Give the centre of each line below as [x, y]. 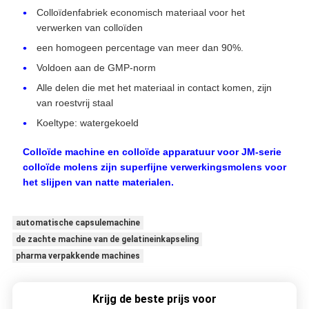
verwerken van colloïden [89, 28]
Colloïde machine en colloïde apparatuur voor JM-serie [152, 152]
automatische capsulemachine [78, 223]
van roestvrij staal [74, 103]
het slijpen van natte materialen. [98, 182]
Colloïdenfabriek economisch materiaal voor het [140, 13]
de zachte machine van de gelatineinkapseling [107, 240]
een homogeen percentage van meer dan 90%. [140, 48]
